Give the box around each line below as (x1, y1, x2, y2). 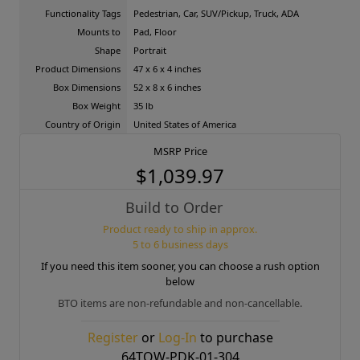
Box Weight (72, 100, 121, 112)
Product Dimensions (35, 63, 121, 75)
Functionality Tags (45, 7, 121, 19)
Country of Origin (45, 118, 121, 130)
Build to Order (125, 198, 223, 217)
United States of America (133, 118, 236, 130)
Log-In (157, 329, 197, 346)
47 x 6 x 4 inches (133, 63, 201, 75)
